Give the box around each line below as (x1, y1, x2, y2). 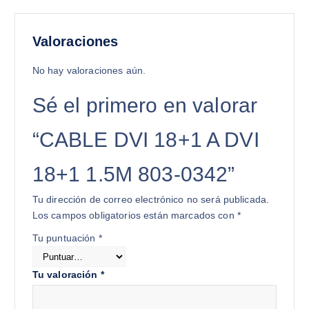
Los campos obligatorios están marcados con (32, 210, 237, 221)
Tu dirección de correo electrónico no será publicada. (32, 194, 270, 206)
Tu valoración (32, 269, 101, 281)
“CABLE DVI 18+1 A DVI (32, 128, 259, 152)
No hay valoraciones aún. (32, 65, 146, 77)
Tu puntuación (32, 232, 99, 244)
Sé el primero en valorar (32, 94, 258, 117)
